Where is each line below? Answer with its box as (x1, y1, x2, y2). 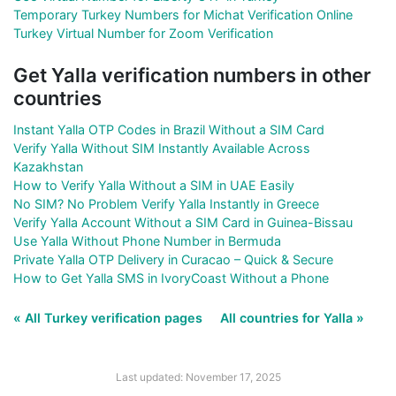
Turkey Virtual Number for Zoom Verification (13, 25, 273, 41)
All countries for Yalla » (220, 309, 364, 325)
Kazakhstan (13, 158, 83, 174)
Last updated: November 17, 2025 (115, 369, 281, 384)
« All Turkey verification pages (13, 309, 206, 325)
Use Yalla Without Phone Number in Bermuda (13, 232, 281, 248)
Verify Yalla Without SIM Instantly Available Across (13, 140, 310, 156)
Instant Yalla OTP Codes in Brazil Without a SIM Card (13, 121, 324, 137)
